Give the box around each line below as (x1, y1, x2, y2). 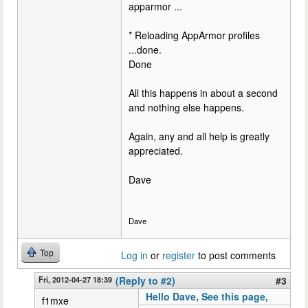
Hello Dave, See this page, (146, 289, 268, 303)
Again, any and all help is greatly (129, 129, 269, 143)
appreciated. (129, 144, 183, 157)
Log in (121, 247, 148, 262)
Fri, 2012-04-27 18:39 (38, 273, 112, 285)
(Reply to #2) (115, 273, 175, 287)
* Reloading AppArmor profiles (129, 28, 260, 42)
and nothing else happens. (129, 100, 244, 114)
